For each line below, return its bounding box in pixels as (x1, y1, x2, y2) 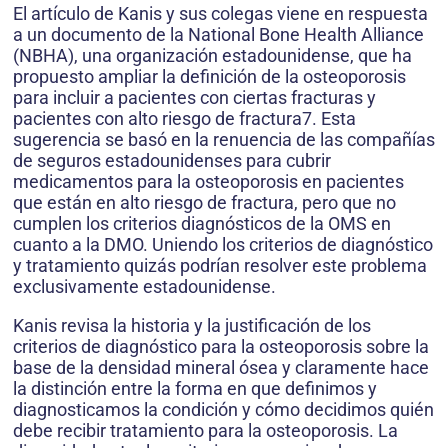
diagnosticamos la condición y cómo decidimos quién (13, 399, 434, 421)
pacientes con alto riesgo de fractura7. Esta (13, 108, 356, 130)
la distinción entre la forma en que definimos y (13, 378, 377, 400)
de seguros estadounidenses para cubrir (13, 150, 331, 172)
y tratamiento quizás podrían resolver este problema (13, 255, 427, 277)
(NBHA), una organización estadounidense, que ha (13, 45, 412, 67)
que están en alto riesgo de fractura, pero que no (13, 192, 396, 214)
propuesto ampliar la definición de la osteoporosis (13, 66, 406, 88)
